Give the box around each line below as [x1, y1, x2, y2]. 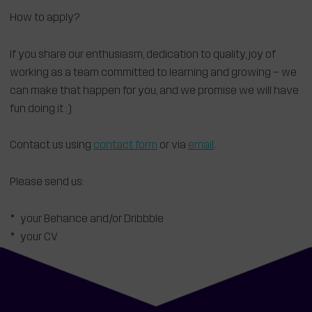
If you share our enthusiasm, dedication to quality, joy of [10, 49, 276, 61]
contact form [93, 140, 157, 152]
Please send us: [10, 177, 84, 189]
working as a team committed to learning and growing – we [10, 67, 297, 79]
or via [157, 140, 188, 152]
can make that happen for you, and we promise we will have [10, 85, 299, 97]
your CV [20, 231, 58, 243]
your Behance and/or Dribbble [20, 213, 164, 225]
